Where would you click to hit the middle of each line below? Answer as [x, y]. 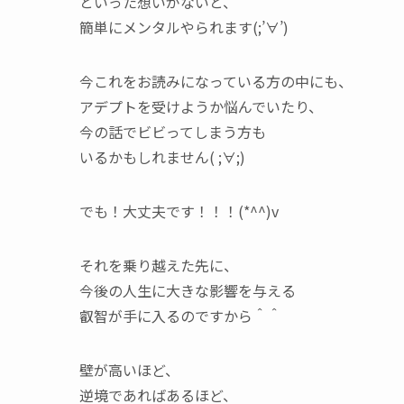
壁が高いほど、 [129, 370]
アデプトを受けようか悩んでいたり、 [201, 106]
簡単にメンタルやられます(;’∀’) [184, 27]
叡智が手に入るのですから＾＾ [180, 316]
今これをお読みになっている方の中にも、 [216, 81]
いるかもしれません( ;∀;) [162, 157]
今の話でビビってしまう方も [173, 132]
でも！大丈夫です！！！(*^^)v [179, 211]
